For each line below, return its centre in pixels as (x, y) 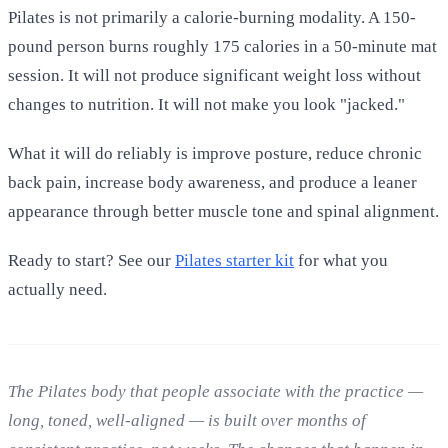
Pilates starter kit (234, 260)
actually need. (57, 289)
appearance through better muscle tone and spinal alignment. (223, 211)
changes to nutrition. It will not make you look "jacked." (206, 104)
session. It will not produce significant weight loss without (214, 75)
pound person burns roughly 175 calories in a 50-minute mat (222, 46)
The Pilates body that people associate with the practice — (215, 391)
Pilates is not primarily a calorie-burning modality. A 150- (212, 17)
